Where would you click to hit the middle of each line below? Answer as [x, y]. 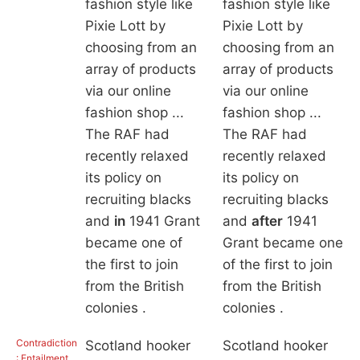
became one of [133, 243]
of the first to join [277, 265]
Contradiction [47, 343]
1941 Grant [162, 221]
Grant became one [282, 243]
